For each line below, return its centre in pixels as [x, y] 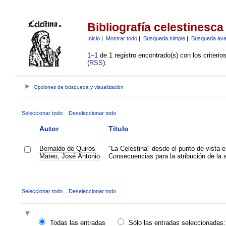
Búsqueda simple [164, 38]
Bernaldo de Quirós [67, 148]
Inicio [93, 38]
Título [118, 128]
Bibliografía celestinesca [155, 27]
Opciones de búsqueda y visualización [79, 87]
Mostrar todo [121, 38]
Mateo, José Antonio [69, 156]
